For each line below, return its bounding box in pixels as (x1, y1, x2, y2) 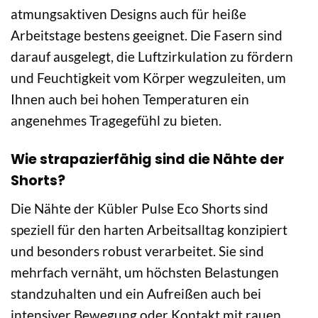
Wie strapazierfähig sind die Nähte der (11, 149, 284, 169)
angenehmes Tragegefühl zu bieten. (11, 111, 221, 128)
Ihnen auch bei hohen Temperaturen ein (11, 90, 249, 107)
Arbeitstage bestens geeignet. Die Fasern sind (11, 26, 283, 43)
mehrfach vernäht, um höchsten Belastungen (11, 264, 279, 281)
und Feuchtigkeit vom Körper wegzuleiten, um (11, 69, 286, 86)
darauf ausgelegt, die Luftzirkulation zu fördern (11, 48, 293, 65)
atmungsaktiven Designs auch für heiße (11, 5, 246, 22)
